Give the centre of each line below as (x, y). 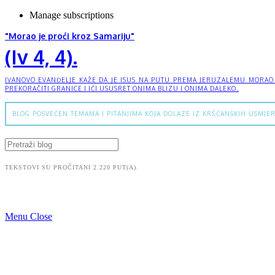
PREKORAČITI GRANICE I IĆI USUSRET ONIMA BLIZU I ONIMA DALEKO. (122, 88)
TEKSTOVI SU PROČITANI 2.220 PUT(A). (72, 167)
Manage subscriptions (72, 15)
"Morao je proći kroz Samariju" (70, 36)
